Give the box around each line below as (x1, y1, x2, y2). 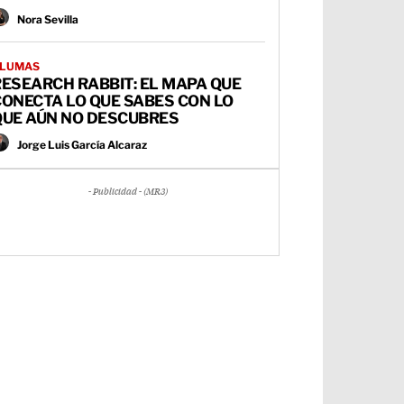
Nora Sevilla (17, 13, 78, 27)
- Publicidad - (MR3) (88, 188, 168, 197)
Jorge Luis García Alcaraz (17, 138, 147, 152)
